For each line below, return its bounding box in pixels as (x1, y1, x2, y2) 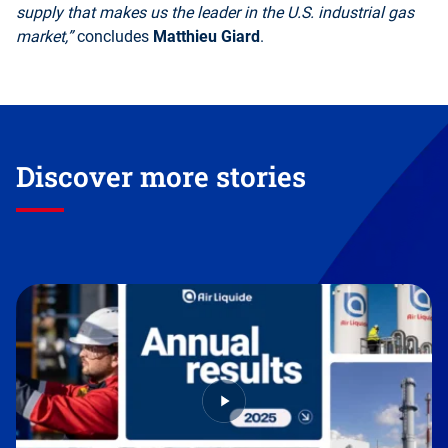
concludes (73, 26, 153, 46)
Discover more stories (16, 157, 306, 195)
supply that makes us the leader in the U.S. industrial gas (16, 2, 414, 22)
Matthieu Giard (153, 26, 260, 46)
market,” (16, 26, 73, 46)
